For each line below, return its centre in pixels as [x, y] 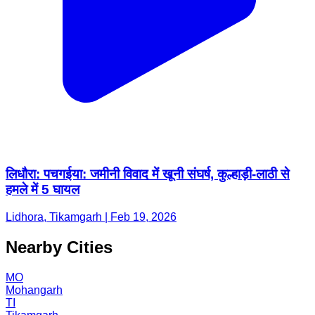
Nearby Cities [59, 247]
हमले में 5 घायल [43, 190]
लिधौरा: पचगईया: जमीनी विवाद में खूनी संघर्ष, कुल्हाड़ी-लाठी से [148, 174]
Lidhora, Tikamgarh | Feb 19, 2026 [91, 217]
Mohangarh [34, 290]
